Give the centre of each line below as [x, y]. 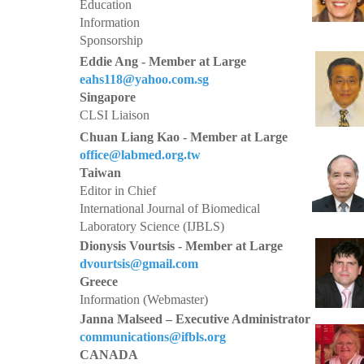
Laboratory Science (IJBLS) [152, 226]
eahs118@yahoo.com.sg [144, 79]
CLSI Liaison [115, 115]
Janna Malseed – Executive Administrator [195, 319]
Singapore [108, 97]
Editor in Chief [118, 191]
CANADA [109, 355]
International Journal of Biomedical [170, 208]
